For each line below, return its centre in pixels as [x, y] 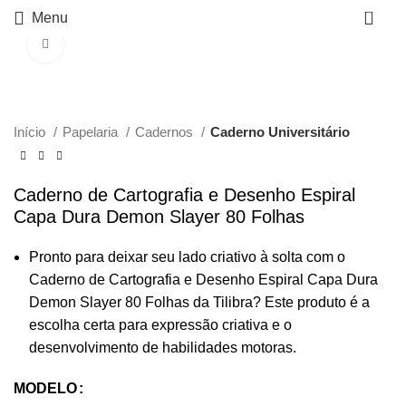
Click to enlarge [107, 44]
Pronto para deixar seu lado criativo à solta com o [187, 257]
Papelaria [92, 132]
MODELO [45, 388]
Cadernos [166, 132]
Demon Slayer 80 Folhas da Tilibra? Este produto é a [199, 302]
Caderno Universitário [280, 132]
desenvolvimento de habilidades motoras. [163, 348]
